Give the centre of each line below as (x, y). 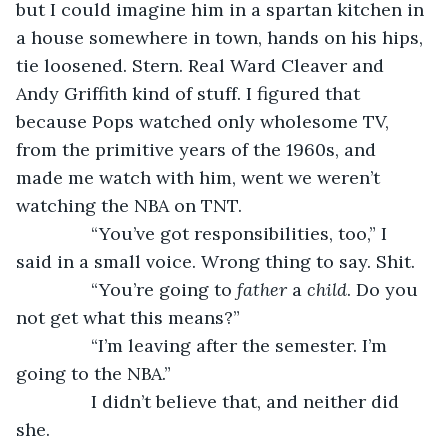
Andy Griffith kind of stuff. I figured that (190, 93)
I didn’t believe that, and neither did (220, 401)
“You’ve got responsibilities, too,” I (214, 233)
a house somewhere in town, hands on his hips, (222, 37)
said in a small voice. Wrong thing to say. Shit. (215, 261)
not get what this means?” (128, 317)
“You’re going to (136, 289)
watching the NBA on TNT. (129, 205)
